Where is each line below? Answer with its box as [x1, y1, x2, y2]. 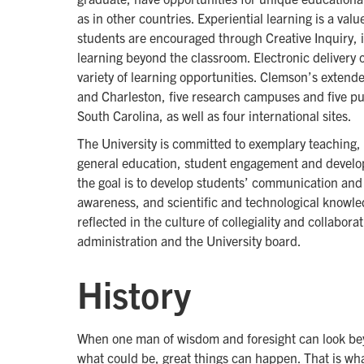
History [77, 271, 191, 316]
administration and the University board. [77, 232, 301, 249]
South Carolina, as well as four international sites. [77, 107, 352, 123]
